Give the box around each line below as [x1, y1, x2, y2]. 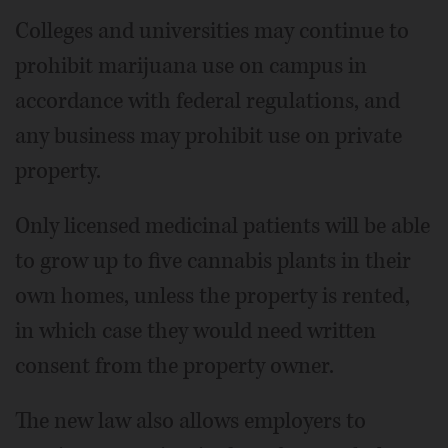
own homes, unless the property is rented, [15, 280, 410, 311]
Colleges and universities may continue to [15, 15, 409, 46]
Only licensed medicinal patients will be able [15, 210, 430, 241]
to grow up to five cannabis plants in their [15, 245, 411, 276]
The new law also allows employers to [15, 405, 366, 436]
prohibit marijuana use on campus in [15, 50, 367, 81]
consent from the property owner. [15, 350, 334, 381]
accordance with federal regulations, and [15, 85, 400, 116]
